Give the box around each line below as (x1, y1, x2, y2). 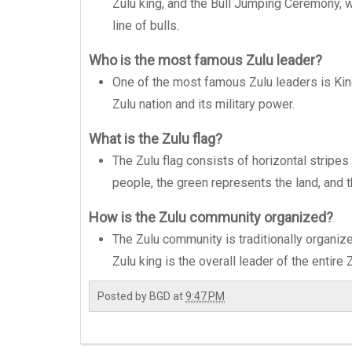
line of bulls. (112, 18, 179, 33)
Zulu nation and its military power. (112, 97, 295, 112)
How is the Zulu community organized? (89, 209, 333, 225)
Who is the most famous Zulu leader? (89, 52, 322, 68)
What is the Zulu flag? (89, 130, 222, 147)
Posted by (97, 290, 149, 302)
